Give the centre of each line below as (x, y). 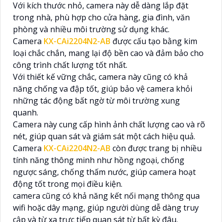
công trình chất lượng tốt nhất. (70, 65)
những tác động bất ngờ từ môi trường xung (96, 101)
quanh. (26, 113)
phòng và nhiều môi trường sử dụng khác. (91, 29)
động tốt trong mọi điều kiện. (68, 184)
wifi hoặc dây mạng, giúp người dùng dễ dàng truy (106, 208)
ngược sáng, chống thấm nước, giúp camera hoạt (104, 172)
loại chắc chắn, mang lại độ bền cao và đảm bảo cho (108, 53)
